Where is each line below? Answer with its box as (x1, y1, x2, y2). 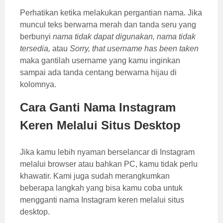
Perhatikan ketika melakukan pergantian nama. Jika (20, 8, 202, 17)
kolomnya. (20, 80, 56, 89)
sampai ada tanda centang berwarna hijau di (20, 68, 177, 77)
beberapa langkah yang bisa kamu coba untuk (20, 183, 183, 192)
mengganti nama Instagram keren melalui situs (20, 195, 184, 204)
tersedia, (20, 44, 52, 53)
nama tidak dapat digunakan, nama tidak (53, 32, 196, 41)
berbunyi (20, 32, 53, 41)
